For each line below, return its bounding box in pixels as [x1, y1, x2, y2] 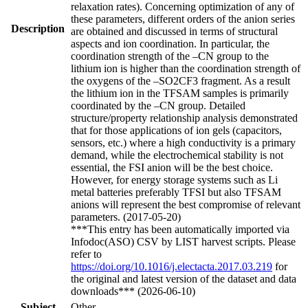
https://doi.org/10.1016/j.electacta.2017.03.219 [71, 261, 272, 273]
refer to [71, 248, 102, 261]
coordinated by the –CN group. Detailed [71, 100, 245, 112]
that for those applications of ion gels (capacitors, [71, 124, 282, 137]
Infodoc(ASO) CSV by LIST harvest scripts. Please [71, 236, 296, 248]
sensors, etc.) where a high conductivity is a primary [71, 137, 296, 149]
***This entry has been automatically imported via [71, 223, 289, 236]
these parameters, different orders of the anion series [71, 13, 295, 25]
